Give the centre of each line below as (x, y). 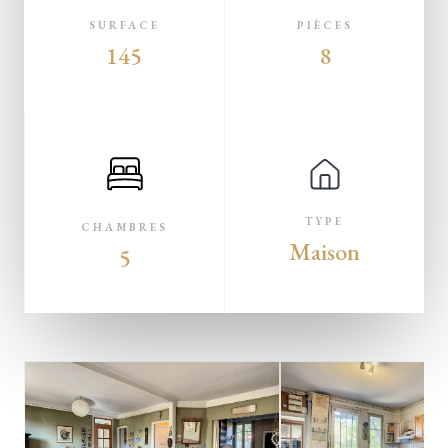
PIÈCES (324, 25)
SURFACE (124, 25)
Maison (324, 252)
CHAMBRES (124, 227)
